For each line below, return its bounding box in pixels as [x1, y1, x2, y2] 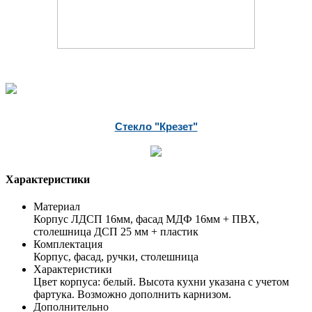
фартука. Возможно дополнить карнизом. [33, 288, 231, 301]
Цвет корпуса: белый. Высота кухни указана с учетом [33, 276, 289, 288]
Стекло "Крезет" [114, 120, 198, 132]
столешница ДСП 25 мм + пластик [33, 226, 198, 238]
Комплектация [33, 238, 102, 251]
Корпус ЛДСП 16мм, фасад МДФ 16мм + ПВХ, [33, 213, 259, 226]
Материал [33, 201, 80, 213]
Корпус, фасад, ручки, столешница [33, 251, 198, 263]
